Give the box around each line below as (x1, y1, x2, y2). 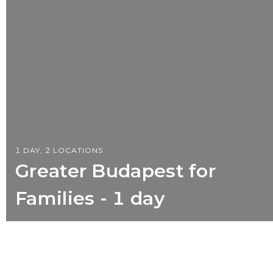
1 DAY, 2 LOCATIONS (15, 145, 103, 155)
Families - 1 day (15, 186, 165, 210)
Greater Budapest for (15, 159, 216, 182)
